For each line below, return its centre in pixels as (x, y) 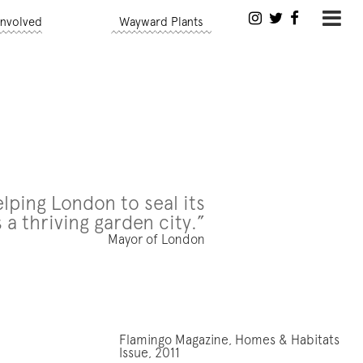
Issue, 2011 (151, 354)
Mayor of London (157, 241)
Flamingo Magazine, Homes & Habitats (229, 341)
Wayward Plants (162, 23)
